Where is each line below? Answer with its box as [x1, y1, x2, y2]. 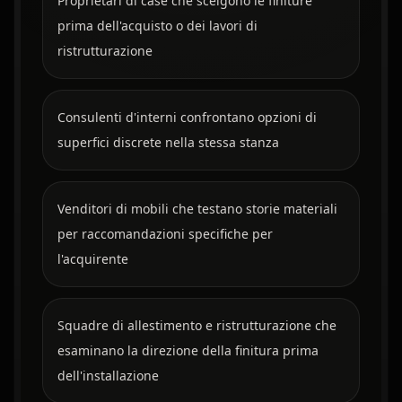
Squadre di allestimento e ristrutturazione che [57, 317, 336, 335]
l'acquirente [57, 250, 128, 268]
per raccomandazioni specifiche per [57, 225, 273, 243]
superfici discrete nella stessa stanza [57, 134, 279, 152]
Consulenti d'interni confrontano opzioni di [57, 109, 317, 127]
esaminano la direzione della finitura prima [57, 342, 319, 360]
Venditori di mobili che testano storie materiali [57, 200, 337, 218]
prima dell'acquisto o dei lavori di [57, 17, 258, 35]
